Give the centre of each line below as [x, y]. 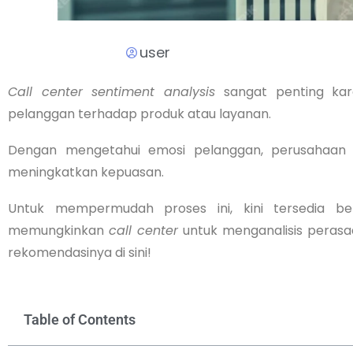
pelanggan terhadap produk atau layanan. [139, 113]
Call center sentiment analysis [116, 91]
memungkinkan [58, 230]
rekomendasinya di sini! [80, 252]
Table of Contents [80, 319]
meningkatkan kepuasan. [86, 172]
